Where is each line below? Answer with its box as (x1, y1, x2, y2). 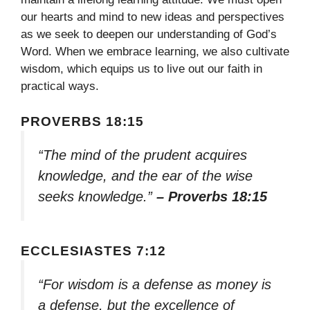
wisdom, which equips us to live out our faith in (21, 62, 262, 76)
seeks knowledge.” (38, 188, 156, 204)
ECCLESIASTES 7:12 (21, 243, 166, 258)
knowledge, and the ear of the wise (38, 167, 253, 183)
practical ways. (21, 80, 99, 93)
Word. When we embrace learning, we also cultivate (21, 45, 289, 59)
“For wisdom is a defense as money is (38, 276, 271, 292)
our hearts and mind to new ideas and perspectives (21, 10, 284, 24)
